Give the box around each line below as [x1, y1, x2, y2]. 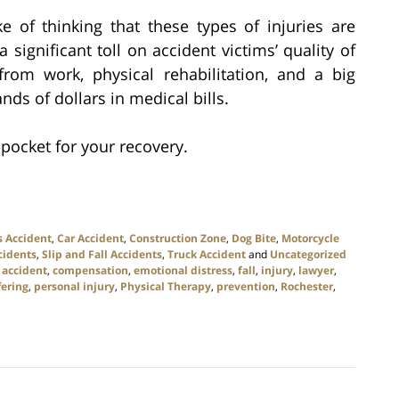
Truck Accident [167, 247, 246, 263]
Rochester [281, 279, 333, 295]
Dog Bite [232, 231, 276, 247]
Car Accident [57, 231, 124, 247]
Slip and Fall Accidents [42, 247, 162, 263]
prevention [216, 279, 275, 295]
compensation [53, 263, 128, 279]
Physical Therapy [120, 279, 211, 295]
